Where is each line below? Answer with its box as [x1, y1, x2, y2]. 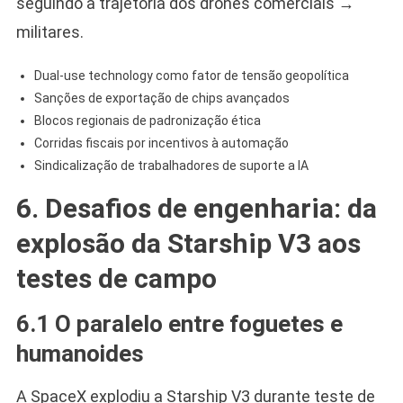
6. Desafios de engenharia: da [15, 192, 377, 224]
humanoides [15, 339, 144, 367]
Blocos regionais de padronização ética [33, 112, 261, 128]
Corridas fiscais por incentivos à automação [33, 135, 289, 150]
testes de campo [15, 262, 217, 294]
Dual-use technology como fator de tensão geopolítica [33, 67, 349, 83]
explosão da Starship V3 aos [15, 227, 361, 259]
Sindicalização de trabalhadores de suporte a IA [33, 157, 309, 173]
